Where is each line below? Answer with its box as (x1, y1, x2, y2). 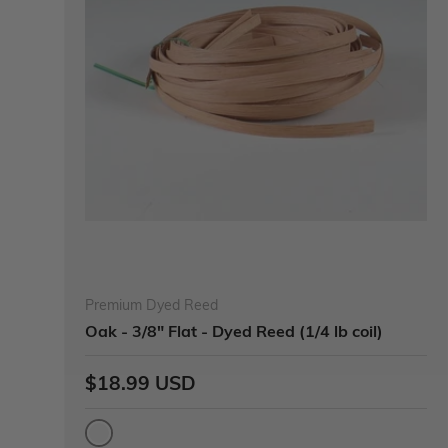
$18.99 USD (85, 368, 196, 395)
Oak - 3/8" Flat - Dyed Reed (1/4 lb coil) (85, 319, 383, 341)
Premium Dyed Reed (85, 294, 218, 314)
